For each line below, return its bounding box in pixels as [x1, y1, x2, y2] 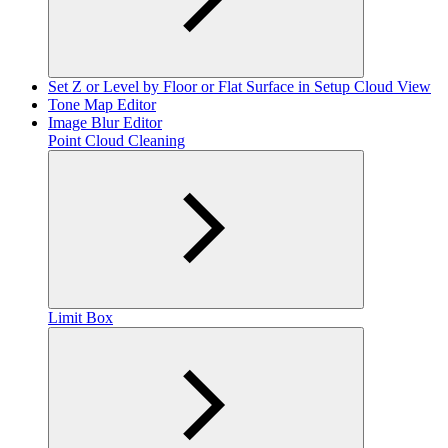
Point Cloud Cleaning [48, 131, 185, 149]
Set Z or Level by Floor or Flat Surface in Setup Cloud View [48, 77, 431, 95]
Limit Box [48, 308, 113, 326]
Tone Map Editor [48, 95, 156, 113]
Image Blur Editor [48, 113, 162, 131]
